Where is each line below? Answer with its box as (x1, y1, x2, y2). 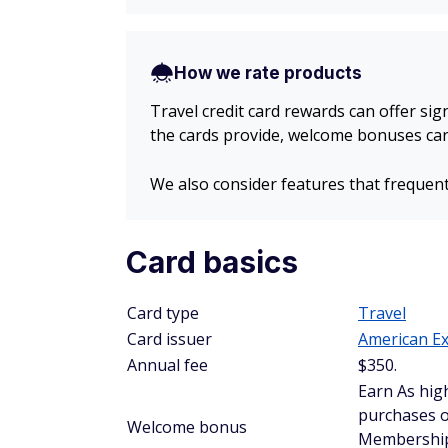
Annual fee (127, 354, 208, 376)
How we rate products (174, 63, 362, 83)
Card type (127, 302, 199, 324)
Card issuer (127, 328, 212, 350)
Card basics (126, 244, 298, 280)
